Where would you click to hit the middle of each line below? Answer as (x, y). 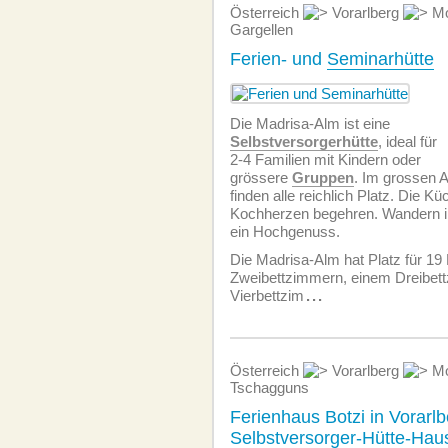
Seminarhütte (380, 59)
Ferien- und (278, 59)
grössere (261, 177)
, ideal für (407, 141)
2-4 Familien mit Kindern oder (325, 159)
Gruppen (323, 177)
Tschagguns (269, 387)
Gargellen (261, 29)
